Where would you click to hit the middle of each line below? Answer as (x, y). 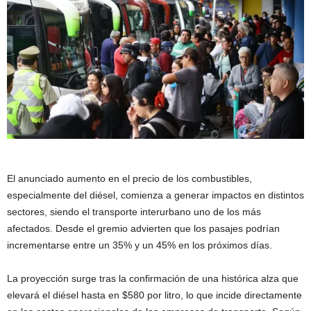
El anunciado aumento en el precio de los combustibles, (129, 178)
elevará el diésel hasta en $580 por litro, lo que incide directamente (154, 295)
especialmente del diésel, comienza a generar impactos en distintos (155, 195)
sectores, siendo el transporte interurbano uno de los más (134, 211)
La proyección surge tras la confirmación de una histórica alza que (153, 278)
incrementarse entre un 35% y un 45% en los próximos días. (140, 245)
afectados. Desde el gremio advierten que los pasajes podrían (143, 228)
